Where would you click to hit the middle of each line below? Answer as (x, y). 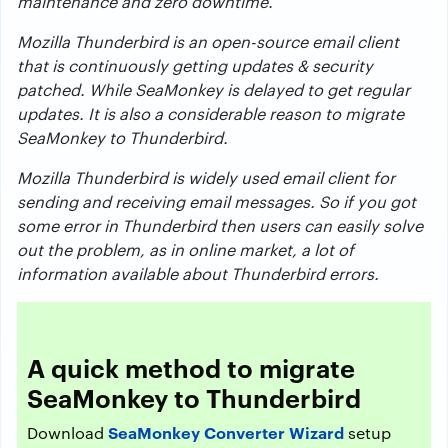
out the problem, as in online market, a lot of (185, 249)
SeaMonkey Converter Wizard (226, 432)
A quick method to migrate (191, 366)
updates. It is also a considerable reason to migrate (210, 113)
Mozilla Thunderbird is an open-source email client (208, 41)
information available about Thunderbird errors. (198, 273)
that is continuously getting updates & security (195, 65)
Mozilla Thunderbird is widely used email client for (206, 177)
